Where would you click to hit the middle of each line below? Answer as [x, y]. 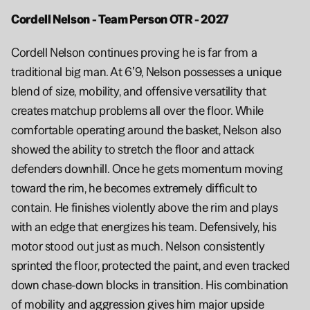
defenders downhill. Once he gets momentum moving [147, 169]
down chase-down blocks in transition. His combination [150, 285]
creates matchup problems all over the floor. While [138, 111]
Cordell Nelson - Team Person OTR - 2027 [121, 19]
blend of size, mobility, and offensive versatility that [139, 91]
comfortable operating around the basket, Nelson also [146, 130]
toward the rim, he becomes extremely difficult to [134, 188]
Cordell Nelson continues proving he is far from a [134, 53]
